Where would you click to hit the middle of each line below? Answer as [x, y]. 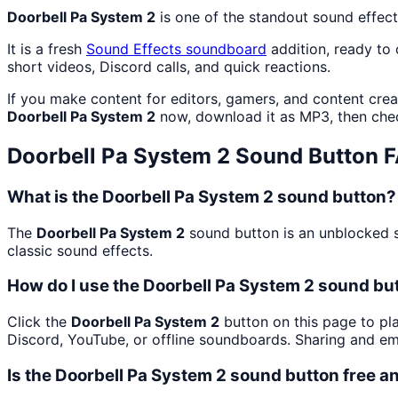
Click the [39, 322]
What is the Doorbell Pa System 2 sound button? [202, 196]
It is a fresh [47, 49]
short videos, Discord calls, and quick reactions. [169, 67]
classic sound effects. [80, 250]
